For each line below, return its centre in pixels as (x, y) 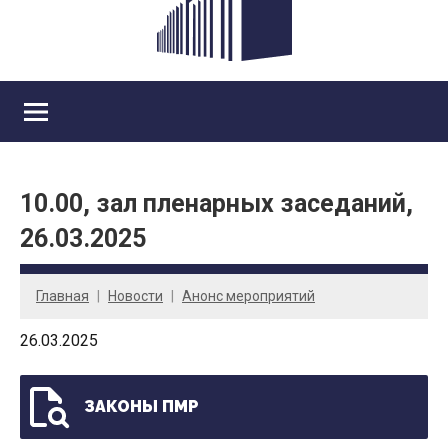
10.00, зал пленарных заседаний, (216, 204)
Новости (135, 295)
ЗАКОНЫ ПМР (141, 407)
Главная (62, 295)
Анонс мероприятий (248, 295)
